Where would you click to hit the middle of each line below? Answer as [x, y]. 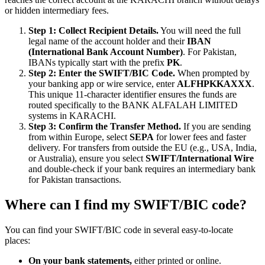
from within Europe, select [79, 137]
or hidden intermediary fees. [57, 10]
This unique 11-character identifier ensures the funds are [132, 94]
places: [17, 240]
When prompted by [212, 73]
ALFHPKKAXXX [214, 83]
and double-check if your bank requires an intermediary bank [142, 169]
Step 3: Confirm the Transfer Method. [105, 126]
